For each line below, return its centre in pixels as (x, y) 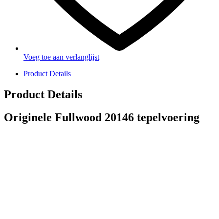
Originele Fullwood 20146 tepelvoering (102, 117)
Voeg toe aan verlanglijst (61, 57)
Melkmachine (32, 198)
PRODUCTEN (37, 179)
